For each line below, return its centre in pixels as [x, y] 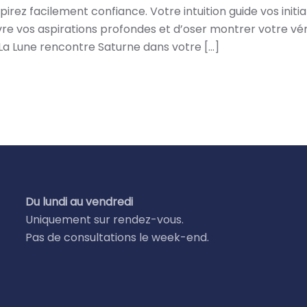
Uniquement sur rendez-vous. [105, 219]
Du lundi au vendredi [79, 201]
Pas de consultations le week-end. [118, 237]
